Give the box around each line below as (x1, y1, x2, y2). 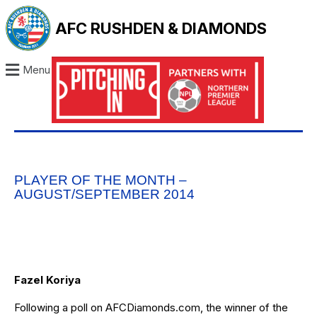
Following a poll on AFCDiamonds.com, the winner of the (14, 301, 288, 315)
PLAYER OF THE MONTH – (14, 173, 187, 188)
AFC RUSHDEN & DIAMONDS (55, 19, 267, 38)
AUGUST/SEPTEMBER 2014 (14, 187, 195, 202)
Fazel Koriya (14, 273, 81, 287)
